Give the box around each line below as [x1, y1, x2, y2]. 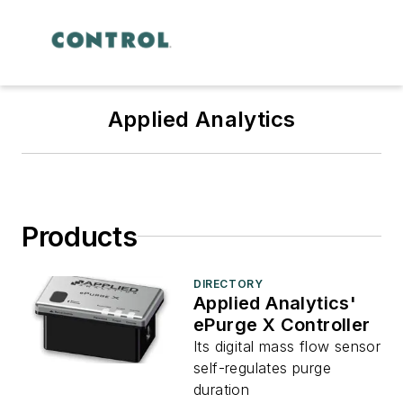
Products [22, 219, 138, 253]
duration [193, 380, 250, 399]
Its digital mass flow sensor [193, 336, 381, 355]
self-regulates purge [193, 358, 331, 377]
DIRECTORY [193, 276, 264, 291]
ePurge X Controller [193, 313, 371, 336]
